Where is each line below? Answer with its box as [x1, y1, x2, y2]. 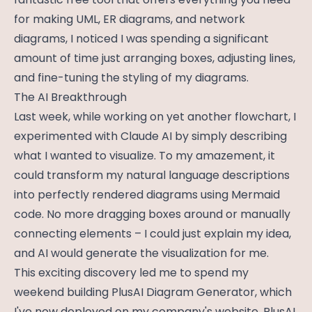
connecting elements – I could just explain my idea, [14, 226, 291, 242]
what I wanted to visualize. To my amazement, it [14, 148, 275, 164]
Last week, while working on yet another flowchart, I [14, 109, 296, 125]
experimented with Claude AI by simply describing [14, 128, 287, 145]
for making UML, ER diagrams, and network [14, 11, 245, 28]
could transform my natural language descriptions [14, 167, 290, 184]
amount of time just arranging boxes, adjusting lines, [14, 50, 295, 67]
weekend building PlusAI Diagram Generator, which [14, 284, 292, 301]
